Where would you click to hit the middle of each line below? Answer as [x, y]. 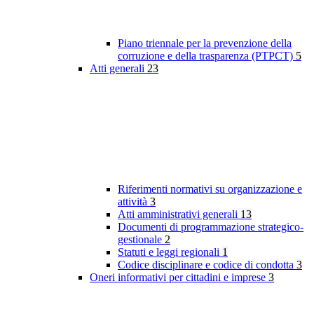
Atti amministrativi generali [179, 214]
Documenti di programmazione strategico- [211, 227]
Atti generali [118, 69]
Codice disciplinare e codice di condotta [207, 265]
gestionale [141, 240]
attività [134, 202]
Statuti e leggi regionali [170, 252]
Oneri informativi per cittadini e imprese [179, 278]
